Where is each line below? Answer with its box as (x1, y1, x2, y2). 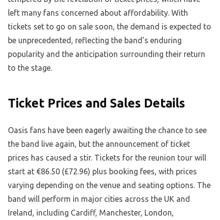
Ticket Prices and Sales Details (8, 96, 185, 110)
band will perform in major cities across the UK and (8, 194, 190, 204)
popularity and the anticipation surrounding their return (8, 50, 205, 59)
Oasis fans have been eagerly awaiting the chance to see (8, 126, 207, 135)
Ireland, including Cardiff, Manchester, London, (8, 208, 174, 218)
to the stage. (8, 63, 52, 73)
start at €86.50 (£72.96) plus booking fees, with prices (8, 167, 197, 176)
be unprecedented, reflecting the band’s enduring (8, 36, 182, 45)
